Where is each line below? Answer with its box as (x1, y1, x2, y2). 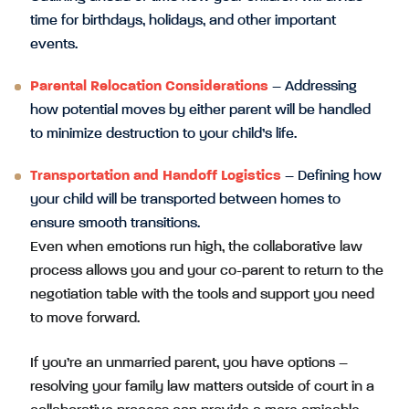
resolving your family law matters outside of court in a (30, 379, 374, 394)
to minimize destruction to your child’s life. (30, 126, 300, 142)
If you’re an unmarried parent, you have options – (30, 355, 348, 371)
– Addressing (268, 79, 357, 94)
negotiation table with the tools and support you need (30, 287, 374, 302)
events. (30, 37, 78, 52)
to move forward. (30, 310, 143, 326)
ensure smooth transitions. (30, 215, 204, 231)
